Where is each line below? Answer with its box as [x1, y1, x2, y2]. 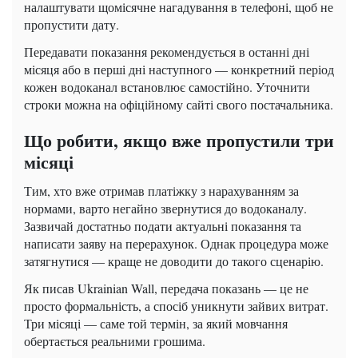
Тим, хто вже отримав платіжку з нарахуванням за [24, 182, 299, 200]
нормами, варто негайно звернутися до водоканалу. [24, 200, 307, 217]
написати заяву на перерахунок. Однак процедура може [24, 235, 328, 253]
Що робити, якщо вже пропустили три [24, 127, 334, 154]
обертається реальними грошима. [24, 332, 205, 350]
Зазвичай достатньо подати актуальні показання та [24, 217, 301, 235]
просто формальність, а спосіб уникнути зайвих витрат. [24, 297, 328, 315]
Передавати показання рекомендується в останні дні [24, 43, 309, 61]
